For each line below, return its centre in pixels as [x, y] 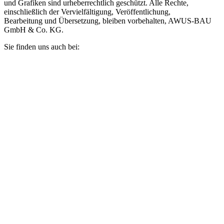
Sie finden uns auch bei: [42, 46]
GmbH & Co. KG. [34, 29]
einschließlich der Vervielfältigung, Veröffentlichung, [87, 11]
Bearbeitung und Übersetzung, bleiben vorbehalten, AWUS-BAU [108, 20]
